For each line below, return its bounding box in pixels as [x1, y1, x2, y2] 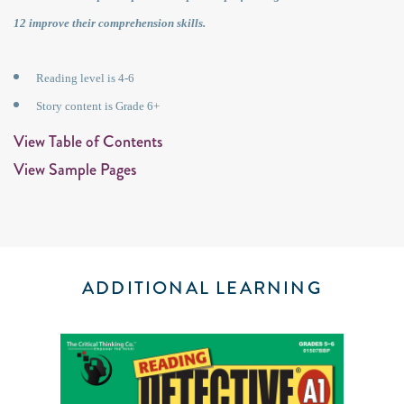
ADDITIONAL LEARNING [82, 275, 322, 302]
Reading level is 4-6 [36, 71, 134, 86]
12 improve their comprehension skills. [14, 16, 206, 31]
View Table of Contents [14, 130, 162, 154]
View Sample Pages [14, 158, 136, 182]
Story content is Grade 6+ [36, 99, 160, 114]
